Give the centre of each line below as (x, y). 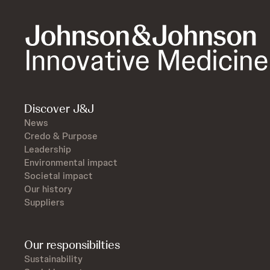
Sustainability (53, 259)
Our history (48, 189)
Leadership (48, 149)
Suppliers (44, 202)
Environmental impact (71, 163)
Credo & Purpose (61, 136)
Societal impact (58, 176)
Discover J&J (59, 109)
